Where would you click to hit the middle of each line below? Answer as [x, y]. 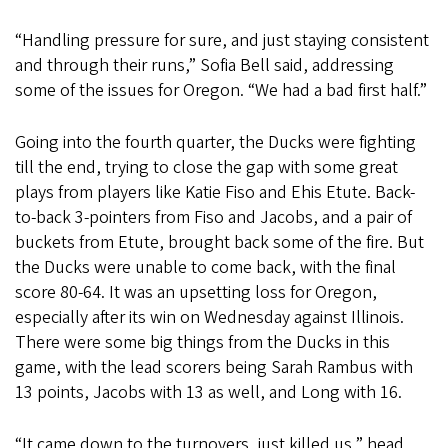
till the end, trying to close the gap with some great [206, 168]
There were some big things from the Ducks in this [202, 343]
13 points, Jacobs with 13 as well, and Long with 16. [212, 393]
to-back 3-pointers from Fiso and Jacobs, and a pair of [213, 218]
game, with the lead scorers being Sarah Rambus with [214, 368]
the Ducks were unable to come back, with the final [205, 268]
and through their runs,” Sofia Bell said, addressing [204, 66]
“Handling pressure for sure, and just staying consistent [222, 41]
